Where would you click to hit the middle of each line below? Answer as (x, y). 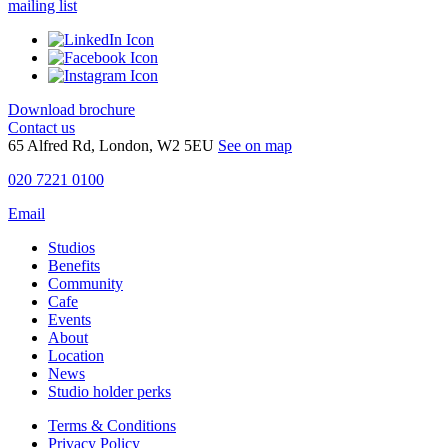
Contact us (41, 128)
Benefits (74, 266)
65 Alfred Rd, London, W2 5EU (111, 146)
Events (69, 320)
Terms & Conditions (112, 426)
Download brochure (71, 110)
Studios (71, 248)
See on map (255, 146)
